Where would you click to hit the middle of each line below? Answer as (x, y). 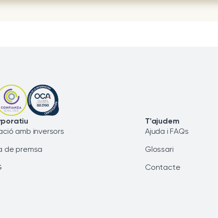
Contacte (163, 167)
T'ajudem (162, 121)
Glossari (159, 149)
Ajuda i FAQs (167, 131)
